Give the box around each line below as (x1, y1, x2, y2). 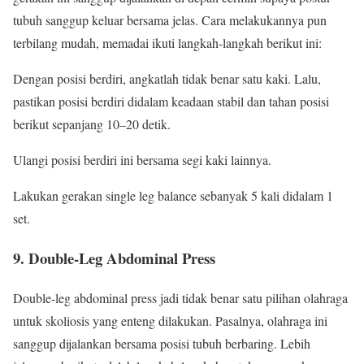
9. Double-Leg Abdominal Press (13, 246, 215, 269)
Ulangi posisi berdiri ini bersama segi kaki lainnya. (13, 151, 271, 169)
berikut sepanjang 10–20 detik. (13, 115, 171, 133)
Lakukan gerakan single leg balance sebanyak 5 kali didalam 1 (13, 187, 333, 205)
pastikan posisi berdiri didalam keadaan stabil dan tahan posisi (13, 93, 329, 110)
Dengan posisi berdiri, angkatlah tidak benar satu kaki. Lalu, (13, 70, 321, 88)
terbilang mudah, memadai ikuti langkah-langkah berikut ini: (13, 34, 322, 52)
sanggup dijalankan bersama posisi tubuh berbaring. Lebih (13, 334, 310, 352)
